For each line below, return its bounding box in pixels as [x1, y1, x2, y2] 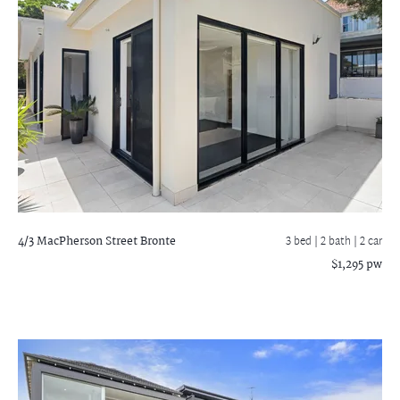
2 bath [321, 232, 354, 252]
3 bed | [286, 232, 321, 252]
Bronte [137, 232, 176, 251]
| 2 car [354, 232, 382, 252]
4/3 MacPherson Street [18, 232, 137, 251]
